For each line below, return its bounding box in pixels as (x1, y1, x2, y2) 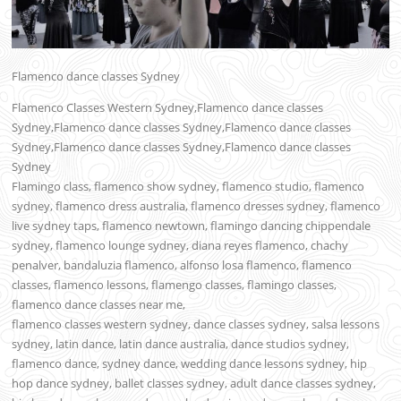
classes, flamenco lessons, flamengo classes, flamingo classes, (12, 276, 337, 293)
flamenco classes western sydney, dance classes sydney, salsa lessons (12, 315, 380, 332)
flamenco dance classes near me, (12, 295, 186, 312)
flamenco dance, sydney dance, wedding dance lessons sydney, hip (12, 354, 368, 371)
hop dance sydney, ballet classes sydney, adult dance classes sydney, (12, 374, 377, 391)
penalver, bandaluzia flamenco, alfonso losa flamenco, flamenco (12, 256, 353, 273)
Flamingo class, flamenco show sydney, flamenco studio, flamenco (12, 177, 365, 194)
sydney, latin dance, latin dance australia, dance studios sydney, (12, 335, 350, 352)
